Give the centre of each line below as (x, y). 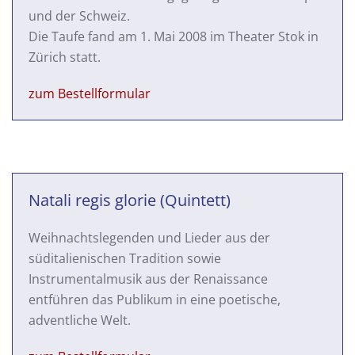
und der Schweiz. (79, 16)
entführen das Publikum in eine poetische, (155, 300)
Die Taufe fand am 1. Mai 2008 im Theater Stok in (174, 37)
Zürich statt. (65, 57)
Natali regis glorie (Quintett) (130, 200)
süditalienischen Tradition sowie (125, 259)
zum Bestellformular (90, 94)
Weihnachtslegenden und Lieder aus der (149, 238)
